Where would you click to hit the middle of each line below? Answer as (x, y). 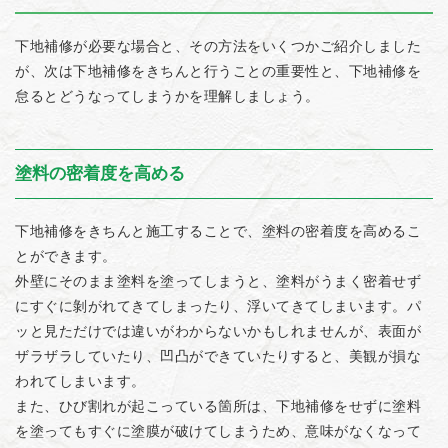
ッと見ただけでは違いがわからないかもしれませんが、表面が (218, 331)
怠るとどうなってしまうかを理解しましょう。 (167, 96)
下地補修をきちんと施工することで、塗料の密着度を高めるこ (218, 231)
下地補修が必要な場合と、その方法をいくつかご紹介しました (218, 46)
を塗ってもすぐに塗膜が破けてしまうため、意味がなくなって (218, 431)
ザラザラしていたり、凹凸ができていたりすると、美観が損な (218, 356)
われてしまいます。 (80, 381)
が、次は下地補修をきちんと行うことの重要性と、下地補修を (218, 71)
